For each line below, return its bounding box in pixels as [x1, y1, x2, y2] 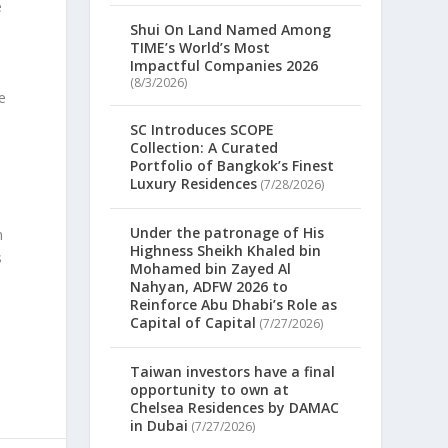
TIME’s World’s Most [130, 37, 271, 57]
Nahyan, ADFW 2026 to [130, 276, 289, 296]
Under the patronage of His [130, 222, 325, 242]
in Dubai [130, 415, 189, 435]
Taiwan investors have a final [130, 361, 336, 381]
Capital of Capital [130, 312, 257, 332]
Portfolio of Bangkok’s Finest [130, 155, 335, 175]
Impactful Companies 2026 [130, 55, 319, 75]
